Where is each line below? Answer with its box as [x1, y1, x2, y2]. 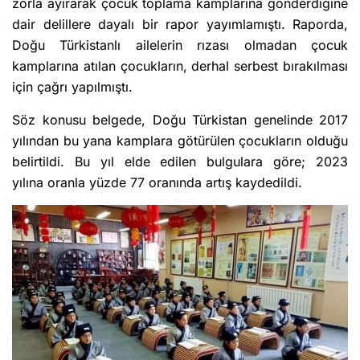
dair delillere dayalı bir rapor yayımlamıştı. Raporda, [12, 16, 348, 33]
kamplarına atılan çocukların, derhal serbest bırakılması [12, 58, 348, 75]
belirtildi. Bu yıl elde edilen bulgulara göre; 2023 [12, 153, 348, 170]
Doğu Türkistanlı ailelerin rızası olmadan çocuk [12, 37, 348, 54]
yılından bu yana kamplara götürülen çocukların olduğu [12, 133, 348, 149]
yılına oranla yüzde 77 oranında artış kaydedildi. [12, 174, 302, 191]
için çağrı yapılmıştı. [12, 79, 137, 96]
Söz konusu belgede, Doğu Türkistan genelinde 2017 [12, 112, 348, 129]
